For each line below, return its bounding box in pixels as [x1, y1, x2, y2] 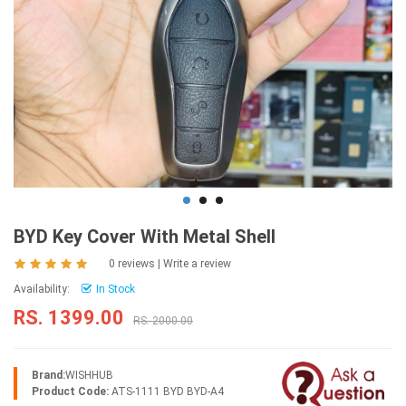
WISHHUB [65, 369, 113, 382]
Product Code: [32, 385, 109, 399]
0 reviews [109, 257, 155, 271]
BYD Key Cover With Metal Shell [14, 226, 275, 248]
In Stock [96, 283, 135, 296]
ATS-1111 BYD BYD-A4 [109, 385, 224, 399]
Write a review [163, 257, 231, 271]
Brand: [32, 369, 65, 382]
